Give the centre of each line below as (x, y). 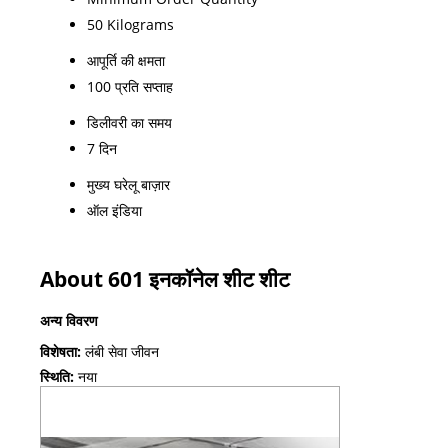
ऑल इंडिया (114, 210)
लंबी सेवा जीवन (120, 351)
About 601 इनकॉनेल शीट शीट (165, 278)
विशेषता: (60, 351)
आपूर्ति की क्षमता (126, 60)
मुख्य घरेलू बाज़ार (128, 184)
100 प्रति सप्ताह (130, 86)
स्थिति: (57, 376)
